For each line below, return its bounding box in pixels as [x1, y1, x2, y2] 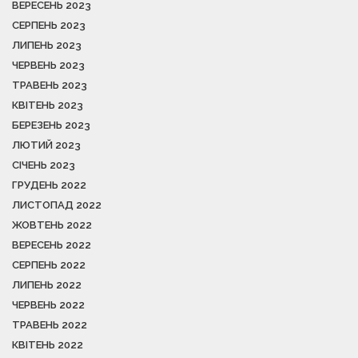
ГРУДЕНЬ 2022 [12, 179, 86, 191]
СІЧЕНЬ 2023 [12, 159, 75, 171]
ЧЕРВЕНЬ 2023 [12, 59, 85, 71]
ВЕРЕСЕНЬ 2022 [12, 239, 91, 251]
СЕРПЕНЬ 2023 [12, 19, 86, 31]
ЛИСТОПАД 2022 [12, 199, 101, 211]
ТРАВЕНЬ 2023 [12, 79, 87, 91]
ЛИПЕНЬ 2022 [12, 279, 82, 291]
